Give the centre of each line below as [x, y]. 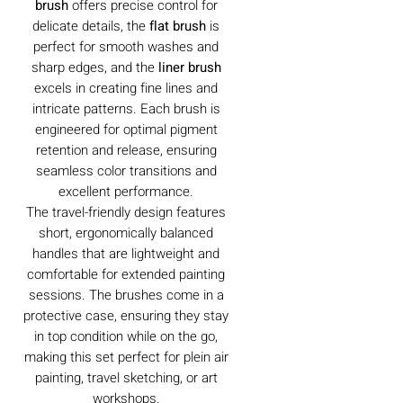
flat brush [178, 26]
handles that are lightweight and [126, 253]
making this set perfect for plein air [126, 357]
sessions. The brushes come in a [126, 295]
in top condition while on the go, [126, 336]
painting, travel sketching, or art [126, 377]
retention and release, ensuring [126, 150]
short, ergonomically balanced [126, 233]
